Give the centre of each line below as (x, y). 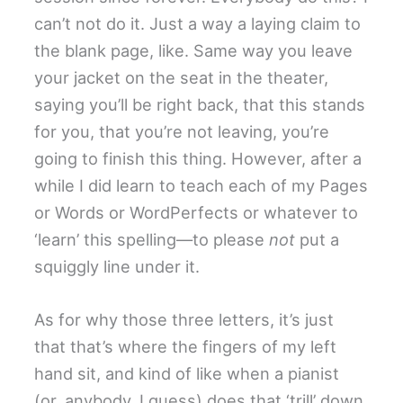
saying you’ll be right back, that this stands (200, 105)
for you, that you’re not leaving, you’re (182, 132)
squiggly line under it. (117, 267)
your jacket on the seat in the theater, (182, 78)
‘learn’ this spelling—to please (152, 240)
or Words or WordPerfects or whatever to (197, 213)
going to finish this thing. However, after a (198, 159)
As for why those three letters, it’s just (184, 320)
